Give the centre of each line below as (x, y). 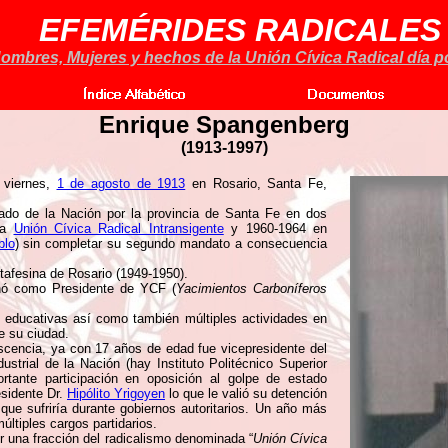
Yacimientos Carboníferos (252, 288)
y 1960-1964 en (275, 228)
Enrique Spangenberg (224, 124)
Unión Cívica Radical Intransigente (118, 228)
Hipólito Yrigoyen (116, 393)
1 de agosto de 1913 (121, 183)
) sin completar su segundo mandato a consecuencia (171, 243)
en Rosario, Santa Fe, (256, 183)
